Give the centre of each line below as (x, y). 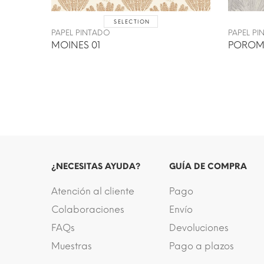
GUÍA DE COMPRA (208, 166)
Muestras (72, 246)
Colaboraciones (88, 209)
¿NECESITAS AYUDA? (96, 166)
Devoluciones (199, 227)
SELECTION (132, 21)
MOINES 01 (76, 45)
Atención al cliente (93, 191)
